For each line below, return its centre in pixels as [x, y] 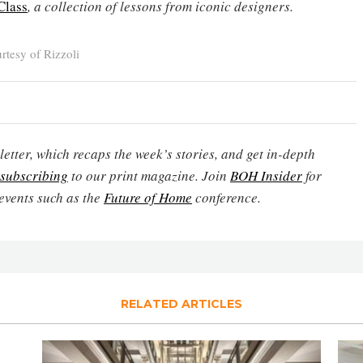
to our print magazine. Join [149, 175]
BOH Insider [266, 175]
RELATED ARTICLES [181, 303]
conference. [226, 197]
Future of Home [148, 197]
